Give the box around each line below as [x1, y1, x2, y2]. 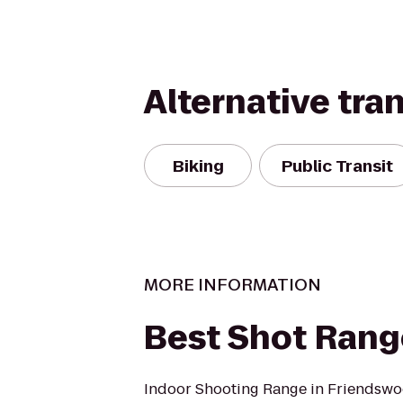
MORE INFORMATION [144, 273, 321, 296]
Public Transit [282, 154, 393, 177]
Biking [172, 154, 224, 177]
